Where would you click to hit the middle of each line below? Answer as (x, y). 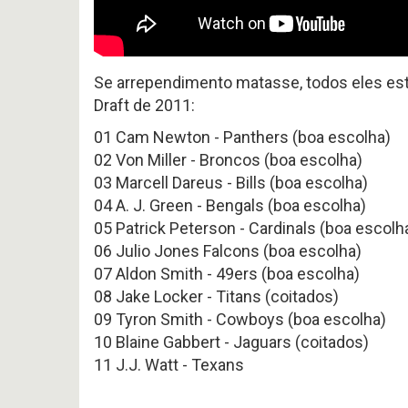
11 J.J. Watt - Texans (169, 365)
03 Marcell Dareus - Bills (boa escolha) (231, 183)
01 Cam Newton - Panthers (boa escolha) (242, 137)
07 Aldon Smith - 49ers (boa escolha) (227, 274)
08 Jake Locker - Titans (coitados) (216, 296)
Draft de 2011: (144, 105)
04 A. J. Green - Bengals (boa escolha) (230, 205)
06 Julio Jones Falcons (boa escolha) (228, 251)
